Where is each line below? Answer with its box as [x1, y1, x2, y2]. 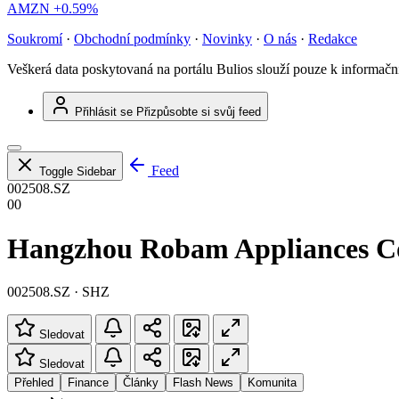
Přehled [14, 376, 53, 390]
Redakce [308, 31, 357, 47]
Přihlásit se [75, 105, 133, 119]
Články [123, 376, 159, 390]
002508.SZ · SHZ [7, 284, 110, 300]
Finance [68, 376, 109, 390]
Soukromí [7, 31, 62, 47]
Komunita [248, 376, 297, 390]
